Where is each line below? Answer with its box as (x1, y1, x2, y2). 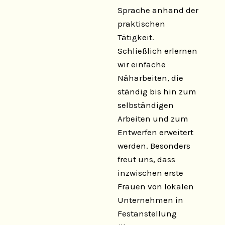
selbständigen (118, 100, 174, 110)
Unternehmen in (118, 195, 183, 205)
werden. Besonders (118, 141, 190, 151)
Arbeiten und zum (118, 114, 188, 124)
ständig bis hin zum (118, 86, 196, 96)
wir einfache (118, 59, 166, 69)
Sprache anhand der (118, 5, 198, 15)
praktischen (118, 19, 165, 29)
